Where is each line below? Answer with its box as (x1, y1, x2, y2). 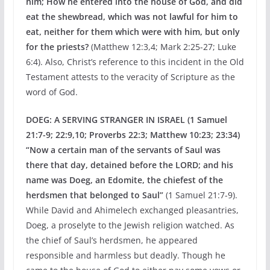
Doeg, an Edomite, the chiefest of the (69, 174, 223, 186)
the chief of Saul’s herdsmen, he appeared (25, 234, 198, 246)
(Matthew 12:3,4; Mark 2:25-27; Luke (88, 41, 236, 52)
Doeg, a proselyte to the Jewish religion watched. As (25, 219, 234, 231)
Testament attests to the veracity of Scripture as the (25, 71, 235, 83)
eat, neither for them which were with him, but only (25, 26, 240, 37)
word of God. (25, 86, 78, 98)
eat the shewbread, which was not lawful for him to (25, 11, 238, 22)
